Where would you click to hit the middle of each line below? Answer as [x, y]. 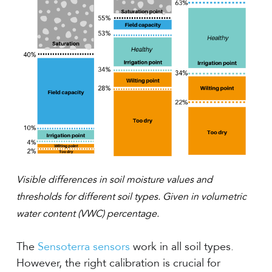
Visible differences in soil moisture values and [114, 179]
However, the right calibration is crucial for [118, 263]
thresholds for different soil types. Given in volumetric [131, 196]
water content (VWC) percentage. [87, 213]
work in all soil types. [182, 246]
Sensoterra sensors [83, 246]
